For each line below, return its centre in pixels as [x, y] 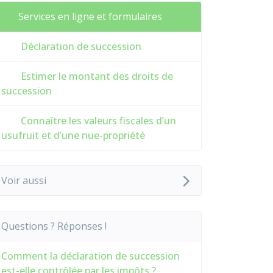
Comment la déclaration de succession [90, 256]
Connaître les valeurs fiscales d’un [97, 121]
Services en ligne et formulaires [90, 16]
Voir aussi [24, 180]
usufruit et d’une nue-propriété [73, 135]
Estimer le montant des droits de [96, 76]
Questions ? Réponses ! [54, 226]
